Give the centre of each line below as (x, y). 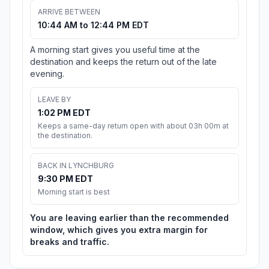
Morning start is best (74, 192)
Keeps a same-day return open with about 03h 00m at (133, 126)
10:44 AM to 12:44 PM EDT (93, 25)
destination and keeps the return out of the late (123, 62)
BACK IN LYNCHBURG (76, 166)
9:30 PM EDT (65, 179)
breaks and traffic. (70, 242)
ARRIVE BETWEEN (69, 12)
